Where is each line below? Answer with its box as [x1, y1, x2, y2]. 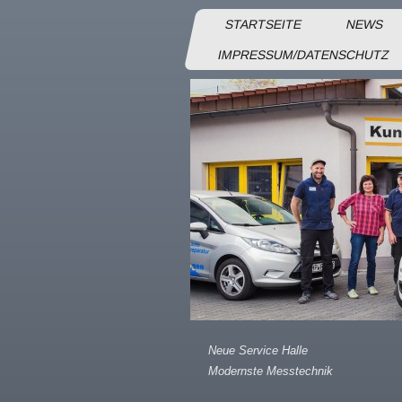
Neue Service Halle [208, 344, 308, 357]
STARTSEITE [223, 17, 303, 31]
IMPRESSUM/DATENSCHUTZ [216, 48, 392, 62]
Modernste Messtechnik [208, 364, 333, 378]
